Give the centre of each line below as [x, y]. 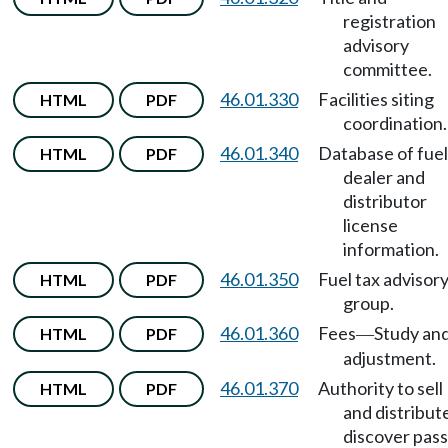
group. [368, 303]
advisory [376, 45]
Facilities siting [376, 99]
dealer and [384, 177]
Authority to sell [380, 388]
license [370, 225]
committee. [387, 69]
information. [391, 249]
